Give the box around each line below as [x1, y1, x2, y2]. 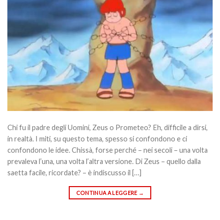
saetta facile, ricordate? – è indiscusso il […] [7, 168, 141, 177]
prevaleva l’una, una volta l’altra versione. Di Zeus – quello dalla [7, 157, 201, 165]
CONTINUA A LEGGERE [76, 189, 138, 196]
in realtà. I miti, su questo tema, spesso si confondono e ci [7, 134, 187, 143]
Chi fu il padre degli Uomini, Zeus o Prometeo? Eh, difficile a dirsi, [7, 123, 208, 132]
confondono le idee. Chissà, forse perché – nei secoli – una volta [7, 145, 208, 154]
